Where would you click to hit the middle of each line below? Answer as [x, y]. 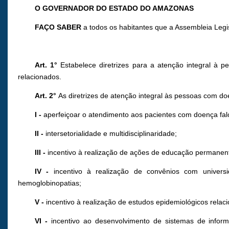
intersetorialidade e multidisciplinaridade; [110, 134]
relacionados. [40, 77]
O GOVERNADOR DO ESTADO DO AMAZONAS [114, 8]
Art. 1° [48, 65]
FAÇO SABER [58, 27]
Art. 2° [47, 96]
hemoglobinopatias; [50, 183]
